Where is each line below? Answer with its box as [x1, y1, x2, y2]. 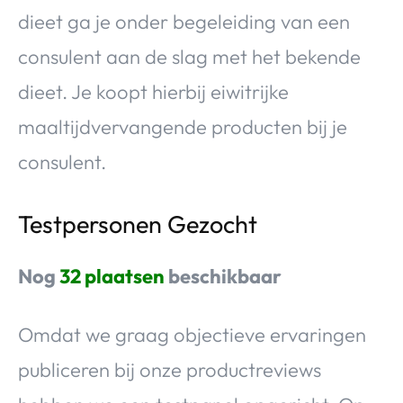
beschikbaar [165, 263, 282, 289]
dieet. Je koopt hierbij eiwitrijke [18, 78, 289, 104]
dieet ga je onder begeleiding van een [18, 8, 350, 34]
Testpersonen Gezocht [18, 208, 257, 239]
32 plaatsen [59, 263, 165, 289]
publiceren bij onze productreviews [18, 356, 321, 382]
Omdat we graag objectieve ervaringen [18, 321, 366, 347]
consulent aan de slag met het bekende [18, 43, 361, 69]
